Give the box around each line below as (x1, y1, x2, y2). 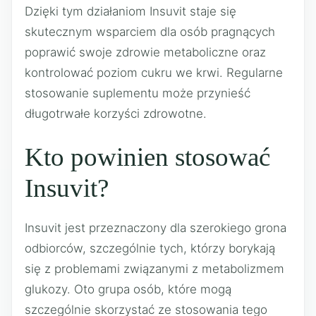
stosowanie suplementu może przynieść (25, 85, 250, 100)
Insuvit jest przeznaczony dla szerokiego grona (25, 221, 286, 235)
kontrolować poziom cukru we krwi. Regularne (25, 65, 283, 80)
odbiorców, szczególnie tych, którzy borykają (25, 241, 275, 255)
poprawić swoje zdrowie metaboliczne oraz (25, 44, 266, 59)
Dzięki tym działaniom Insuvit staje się (25, 4, 236, 18)
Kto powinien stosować (25, 142, 270, 171)
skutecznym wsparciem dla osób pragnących (25, 24, 275, 39)
